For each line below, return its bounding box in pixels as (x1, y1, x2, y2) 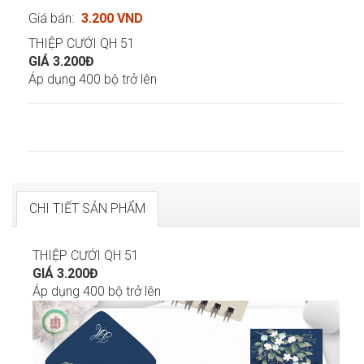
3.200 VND (81, 11, 143, 27)
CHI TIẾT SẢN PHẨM (29, 201, 145, 217)
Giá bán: (28, 11, 77, 27)
